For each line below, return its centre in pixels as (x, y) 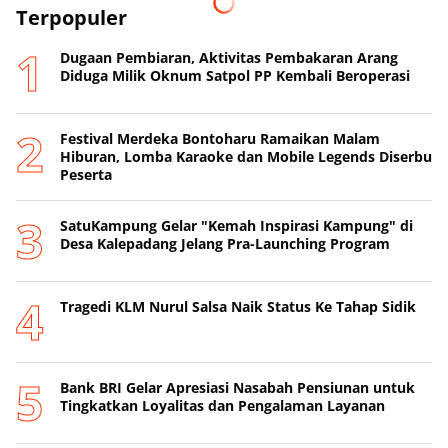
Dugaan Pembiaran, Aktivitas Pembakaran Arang (229, 58)
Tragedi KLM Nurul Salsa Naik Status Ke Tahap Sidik (238, 307)
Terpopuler (71, 18)
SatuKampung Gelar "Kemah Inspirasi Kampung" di (236, 226)
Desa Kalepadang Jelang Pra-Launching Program (225, 244)
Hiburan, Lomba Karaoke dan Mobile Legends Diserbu (246, 157)
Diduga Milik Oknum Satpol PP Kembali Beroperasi (235, 76)
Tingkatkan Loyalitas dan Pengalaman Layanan (222, 406)
